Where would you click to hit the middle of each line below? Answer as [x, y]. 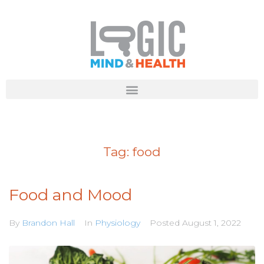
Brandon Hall [48, 223]
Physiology [118, 223]
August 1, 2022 [212, 223]
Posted [166, 223]
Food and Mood [70, 195]
